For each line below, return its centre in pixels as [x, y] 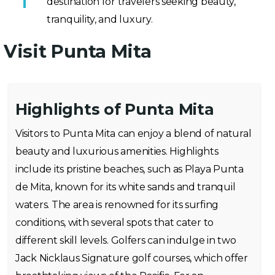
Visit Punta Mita [78, 51]
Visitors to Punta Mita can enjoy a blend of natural [134, 134]
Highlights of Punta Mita [115, 109]
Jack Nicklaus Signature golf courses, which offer [132, 258]
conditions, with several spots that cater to [115, 223]
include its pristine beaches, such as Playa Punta [130, 169]
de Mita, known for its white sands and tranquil [126, 187]
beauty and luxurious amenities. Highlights [117, 151]
